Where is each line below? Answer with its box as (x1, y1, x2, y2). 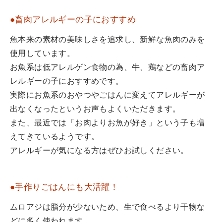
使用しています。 (10, 50, 75, 58)
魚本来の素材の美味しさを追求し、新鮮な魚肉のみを (10, 36, 205, 44)
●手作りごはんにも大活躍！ (10, 183, 119, 192)
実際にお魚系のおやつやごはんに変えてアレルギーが (10, 91, 205, 100)
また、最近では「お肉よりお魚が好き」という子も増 (10, 119, 205, 127)
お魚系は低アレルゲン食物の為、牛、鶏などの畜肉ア (10, 63, 205, 72)
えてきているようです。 (10, 133, 100, 141)
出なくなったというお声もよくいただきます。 (10, 105, 181, 113)
